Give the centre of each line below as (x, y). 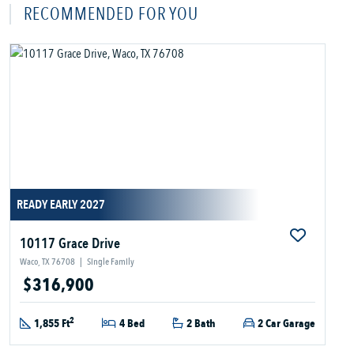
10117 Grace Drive (70, 244)
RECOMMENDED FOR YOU (111, 14)
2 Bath (201, 324)
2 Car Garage (286, 324)
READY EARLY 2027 (61, 205)
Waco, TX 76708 (47, 262)
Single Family (111, 262)
